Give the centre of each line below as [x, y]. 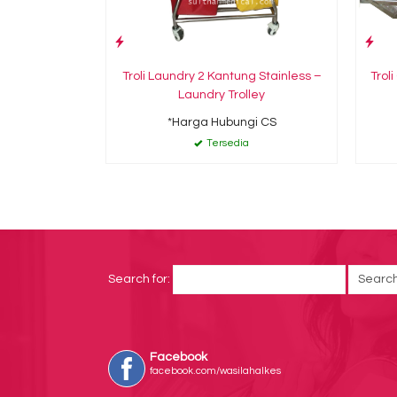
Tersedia [227, 143]
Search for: [139, 279]
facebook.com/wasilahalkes [215, 371]
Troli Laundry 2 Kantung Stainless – [222, 76]
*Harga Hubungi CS [222, 122]
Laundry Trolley [222, 95]
